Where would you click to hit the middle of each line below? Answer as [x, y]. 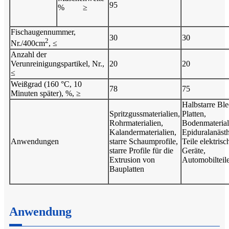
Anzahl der [29, 54]
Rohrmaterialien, [136, 123]
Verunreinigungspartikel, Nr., [58, 63]
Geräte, [194, 150]
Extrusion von [132, 159]
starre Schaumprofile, [144, 141]
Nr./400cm [28, 43]
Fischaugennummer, [43, 32]
